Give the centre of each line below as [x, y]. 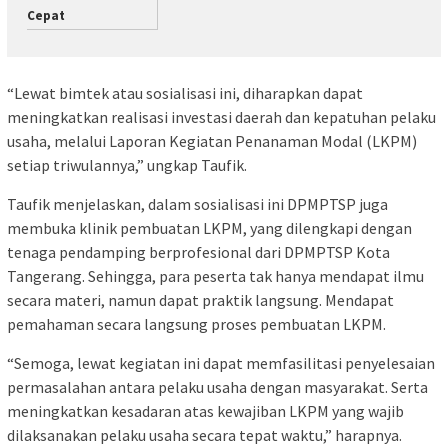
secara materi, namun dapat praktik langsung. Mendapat [200, 299]
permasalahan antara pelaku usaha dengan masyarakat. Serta [217, 386]
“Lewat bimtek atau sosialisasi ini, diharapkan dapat [185, 92]
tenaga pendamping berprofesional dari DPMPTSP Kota [198, 251]
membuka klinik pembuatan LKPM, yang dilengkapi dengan [209, 227]
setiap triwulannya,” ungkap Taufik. [127, 164]
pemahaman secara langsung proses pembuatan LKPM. [196, 323]
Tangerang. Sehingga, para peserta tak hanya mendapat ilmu [215, 275]
